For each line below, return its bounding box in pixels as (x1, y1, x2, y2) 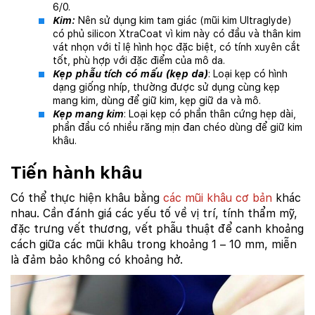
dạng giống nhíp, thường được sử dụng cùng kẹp (53, 82, 280, 94)
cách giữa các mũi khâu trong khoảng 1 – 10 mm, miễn (11, 238, 297, 252)
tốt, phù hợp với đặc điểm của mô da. (53, 55, 225, 67)
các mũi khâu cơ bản (163, 191, 272, 205)
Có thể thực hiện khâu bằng (11, 191, 163, 205)
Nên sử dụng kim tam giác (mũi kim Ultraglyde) (75, 15, 292, 27)
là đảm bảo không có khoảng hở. (11, 253, 183, 267)
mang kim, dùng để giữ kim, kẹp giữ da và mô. (53, 95, 261, 107)
